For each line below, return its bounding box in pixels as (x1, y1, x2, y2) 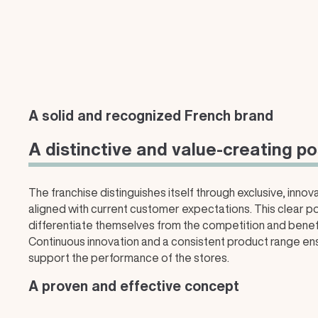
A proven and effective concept (28, 278, 239, 293)
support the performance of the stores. (28, 252, 229, 263)
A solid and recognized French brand (28, 108, 273, 123)
